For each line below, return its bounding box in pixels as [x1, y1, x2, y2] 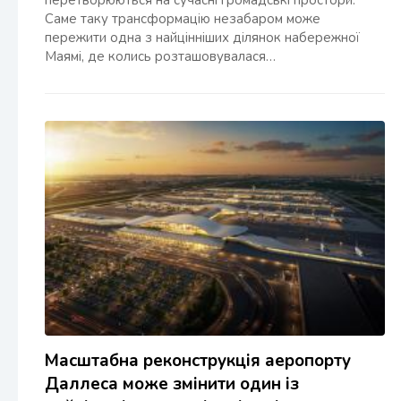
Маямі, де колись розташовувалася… [45, 47, 276, 66]
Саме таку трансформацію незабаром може [45, 10, 320, 29]
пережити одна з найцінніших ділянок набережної [45, 29, 360, 47]
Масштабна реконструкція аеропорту [45, 349, 351, 373]
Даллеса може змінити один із [45, 372, 299, 397]
